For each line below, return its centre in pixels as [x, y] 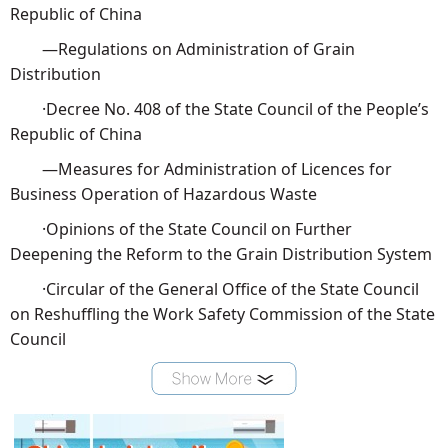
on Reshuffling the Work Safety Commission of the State [222, 314]
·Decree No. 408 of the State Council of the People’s [219, 109]
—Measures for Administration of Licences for [201, 169]
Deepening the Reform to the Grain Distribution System [221, 254]
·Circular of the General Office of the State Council [214, 289]
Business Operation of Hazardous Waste [163, 194]
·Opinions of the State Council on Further [181, 229]
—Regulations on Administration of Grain [182, 49]
